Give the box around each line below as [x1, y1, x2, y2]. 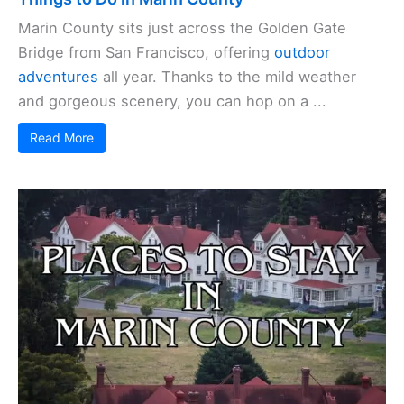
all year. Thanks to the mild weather [98, 67, 356, 86]
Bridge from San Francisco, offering [18, 42, 274, 61]
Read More [30, 129, 94, 145]
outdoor [274, 42, 330, 61]
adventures [18, 67, 98, 86]
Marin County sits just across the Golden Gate [18, 18, 346, 37]
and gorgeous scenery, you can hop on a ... [18, 91, 326, 110]
